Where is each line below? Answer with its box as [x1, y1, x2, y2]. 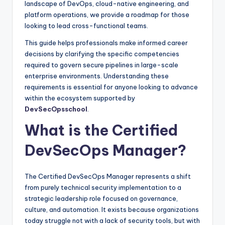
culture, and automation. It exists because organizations [25, 205, 199, 214]
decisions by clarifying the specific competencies [25, 50, 179, 58]
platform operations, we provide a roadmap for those [25, 11, 189, 19]
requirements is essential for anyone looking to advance [25, 83, 198, 91]
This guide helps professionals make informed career [25, 39, 188, 47]
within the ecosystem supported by [25, 94, 135, 102]
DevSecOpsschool [25, 105, 87, 114]
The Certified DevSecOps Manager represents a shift [25, 172, 191, 181]
